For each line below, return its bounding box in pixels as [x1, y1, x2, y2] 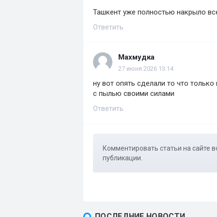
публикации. [103, 154, 142, 162]
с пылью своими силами [93, 89, 174, 98]
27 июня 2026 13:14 [118, 65, 173, 73]
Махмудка [118, 53, 155, 62]
